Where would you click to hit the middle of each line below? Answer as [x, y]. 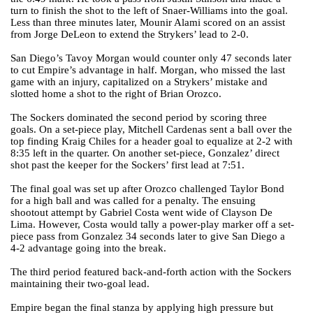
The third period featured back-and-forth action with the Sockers [151, 272]
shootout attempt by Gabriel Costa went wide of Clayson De [141, 212]
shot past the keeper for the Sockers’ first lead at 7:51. [128, 165]
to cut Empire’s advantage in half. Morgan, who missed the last [148, 70]
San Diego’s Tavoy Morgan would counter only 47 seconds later [151, 58]
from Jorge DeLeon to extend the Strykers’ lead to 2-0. [131, 34]
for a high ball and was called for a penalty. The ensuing [133, 201]
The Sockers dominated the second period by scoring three [139, 117]
